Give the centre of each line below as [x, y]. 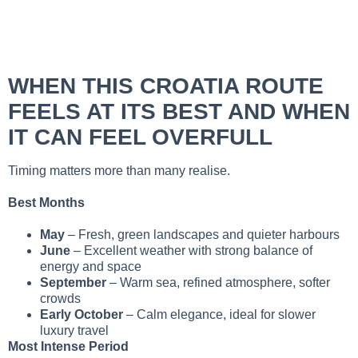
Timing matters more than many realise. [119, 171]
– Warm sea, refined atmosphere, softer [218, 283]
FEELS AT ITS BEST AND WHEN [179, 112]
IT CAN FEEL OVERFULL [140, 137]
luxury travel [74, 331]
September [73, 283]
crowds [60, 299]
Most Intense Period [68, 347]
